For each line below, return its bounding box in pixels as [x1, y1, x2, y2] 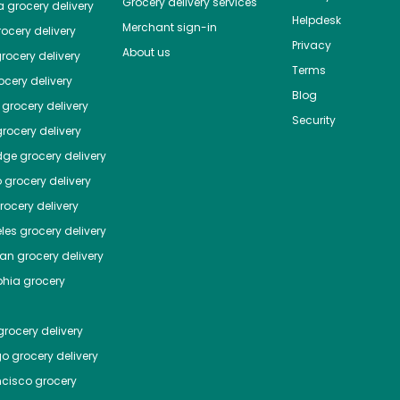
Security [291, 112, 336, 129]
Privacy [291, 37, 331, 54]
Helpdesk [291, 12, 341, 29]
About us [121, 45, 171, 61]
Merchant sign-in [121, 20, 217, 36]
